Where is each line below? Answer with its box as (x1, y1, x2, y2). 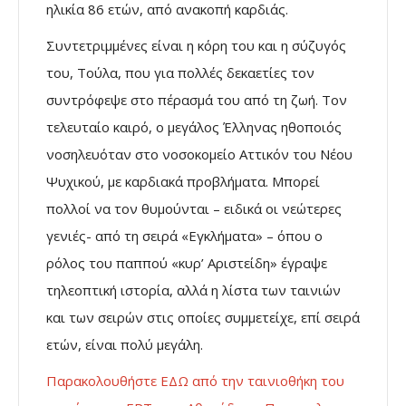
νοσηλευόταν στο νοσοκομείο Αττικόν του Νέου (46, 145, 353, 164)
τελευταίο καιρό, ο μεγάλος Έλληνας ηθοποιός (46, 118, 342, 137)
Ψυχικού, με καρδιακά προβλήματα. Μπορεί (46, 172, 320, 191)
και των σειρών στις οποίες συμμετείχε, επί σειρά (46, 308, 360, 327)
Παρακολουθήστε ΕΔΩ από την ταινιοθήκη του (46, 372, 344, 391)
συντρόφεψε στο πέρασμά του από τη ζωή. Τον (46, 91, 347, 110)
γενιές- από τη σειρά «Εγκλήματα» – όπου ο (46, 227, 323, 246)
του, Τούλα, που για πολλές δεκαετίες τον (46, 63, 314, 82)
